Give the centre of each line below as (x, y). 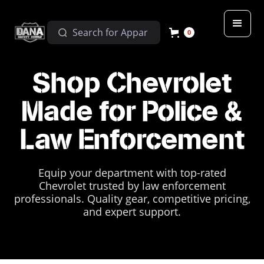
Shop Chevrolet (132, 84)
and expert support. (132, 212)
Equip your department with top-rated (132, 173)
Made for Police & (132, 112)
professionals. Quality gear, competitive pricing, (132, 199)
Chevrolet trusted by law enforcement (132, 186)
